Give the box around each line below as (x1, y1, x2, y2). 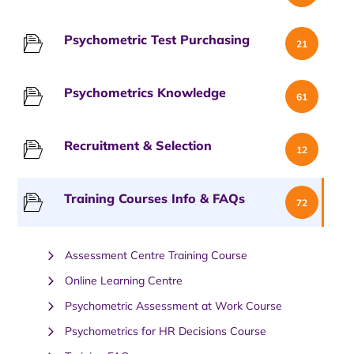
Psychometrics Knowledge (64, 84, 226, 100)
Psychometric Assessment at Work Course (65, 299, 282, 313)
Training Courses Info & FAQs (64, 190, 245, 206)
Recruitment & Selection (64, 137, 212, 153)
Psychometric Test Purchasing (64, 31, 250, 47)
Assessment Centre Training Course (65, 248, 247, 262)
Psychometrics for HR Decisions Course (65, 324, 266, 338)
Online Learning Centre (65, 273, 183, 288)
